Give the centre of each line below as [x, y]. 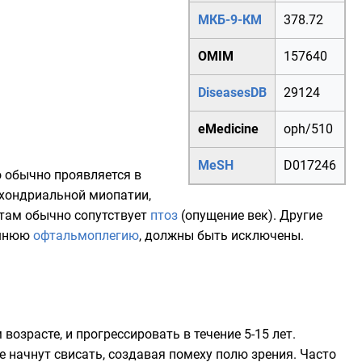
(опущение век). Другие [250, 215]
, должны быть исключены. [221, 236]
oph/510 [308, 129]
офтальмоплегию [86, 236]
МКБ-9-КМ [230, 20]
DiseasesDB [232, 93]
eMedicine [228, 129]
